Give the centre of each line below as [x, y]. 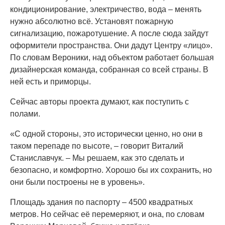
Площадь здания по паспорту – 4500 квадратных [101, 202]
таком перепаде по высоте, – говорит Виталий [97, 146]
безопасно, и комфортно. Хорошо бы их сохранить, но [111, 170]
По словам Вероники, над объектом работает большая [112, 58]
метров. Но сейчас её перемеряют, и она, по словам [107, 214]
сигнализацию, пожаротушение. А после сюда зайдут [109, 33]
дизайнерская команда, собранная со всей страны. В [109, 70]
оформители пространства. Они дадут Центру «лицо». [111, 45]
